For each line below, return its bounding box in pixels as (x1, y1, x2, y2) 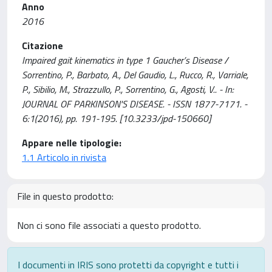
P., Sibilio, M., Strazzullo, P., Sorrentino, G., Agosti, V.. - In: (22, 82, 234, 97)
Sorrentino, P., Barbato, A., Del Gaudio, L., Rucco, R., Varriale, (22, 67, 248, 82)
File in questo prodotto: (17, 189, 114, 203)
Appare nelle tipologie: (22, 135, 121, 150)
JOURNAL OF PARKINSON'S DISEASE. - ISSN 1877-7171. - (22, 97, 247, 111)
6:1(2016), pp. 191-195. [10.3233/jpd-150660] (22, 111, 211, 126)
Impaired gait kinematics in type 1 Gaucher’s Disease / (22, 53, 228, 67)
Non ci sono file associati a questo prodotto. (17, 218, 201, 233)
